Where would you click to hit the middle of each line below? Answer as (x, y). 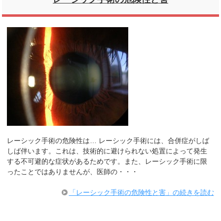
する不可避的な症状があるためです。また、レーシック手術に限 (107, 162)
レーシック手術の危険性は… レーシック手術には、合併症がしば (108, 141)
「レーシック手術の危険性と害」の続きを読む (141, 193)
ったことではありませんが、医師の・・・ (73, 172)
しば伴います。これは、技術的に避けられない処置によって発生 (107, 151)
